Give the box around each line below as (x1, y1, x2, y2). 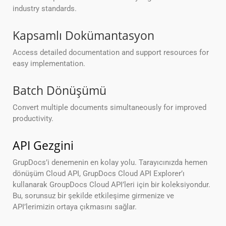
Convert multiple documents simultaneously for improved (13, 103, 206, 112)
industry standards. (13, 4, 77, 14)
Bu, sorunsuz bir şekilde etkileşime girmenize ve (13, 191, 174, 201)
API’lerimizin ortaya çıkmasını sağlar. (13, 202, 137, 212)
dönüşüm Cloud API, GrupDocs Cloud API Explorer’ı (13, 169, 185, 179)
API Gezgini (13, 137, 74, 154)
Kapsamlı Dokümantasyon (13, 27, 154, 44)
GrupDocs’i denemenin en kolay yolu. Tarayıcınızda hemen (13, 158, 207, 167)
